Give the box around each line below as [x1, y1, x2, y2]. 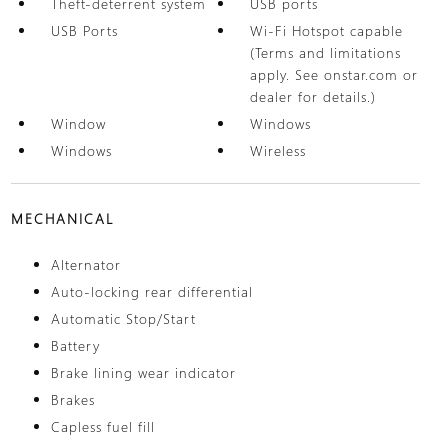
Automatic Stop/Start [50, 309, 196, 328]
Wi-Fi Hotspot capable [250, 21, 404, 40]
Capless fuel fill [50, 417, 155, 436]
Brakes [50, 390, 95, 409]
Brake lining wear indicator [50, 363, 236, 382]
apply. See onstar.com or [250, 65, 419, 84]
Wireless [250, 141, 307, 160]
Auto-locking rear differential [50, 282, 253, 301]
